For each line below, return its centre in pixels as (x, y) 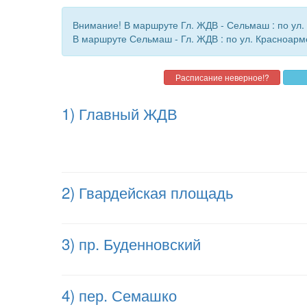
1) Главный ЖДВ (120, 113)
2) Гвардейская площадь (147, 192)
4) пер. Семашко (119, 295)
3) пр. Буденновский (131, 243)
